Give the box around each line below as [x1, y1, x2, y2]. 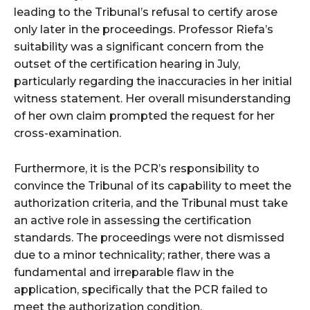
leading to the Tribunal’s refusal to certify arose [14, 6, 277, 19]
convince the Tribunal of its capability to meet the [14, 179, 291, 193]
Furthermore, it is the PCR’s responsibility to [14, 162, 259, 176]
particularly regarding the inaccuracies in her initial [14, 75, 292, 89]
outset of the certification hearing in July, [14, 57, 240, 71]
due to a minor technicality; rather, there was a [14, 248, 271, 262]
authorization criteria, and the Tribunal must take [14, 197, 288, 210]
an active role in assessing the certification [14, 214, 251, 228]
